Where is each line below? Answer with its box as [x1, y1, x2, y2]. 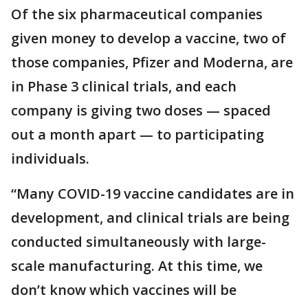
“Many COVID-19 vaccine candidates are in [11, 184, 294, 203]
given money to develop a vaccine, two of [11, 29, 286, 47]
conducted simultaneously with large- [11, 232, 266, 251]
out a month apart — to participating [11, 125, 264, 144]
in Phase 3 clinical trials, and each [11, 77, 236, 96]
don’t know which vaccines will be [11, 280, 236, 299]
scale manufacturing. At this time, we [11, 256, 263, 275]
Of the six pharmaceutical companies [11, 5, 263, 23]
